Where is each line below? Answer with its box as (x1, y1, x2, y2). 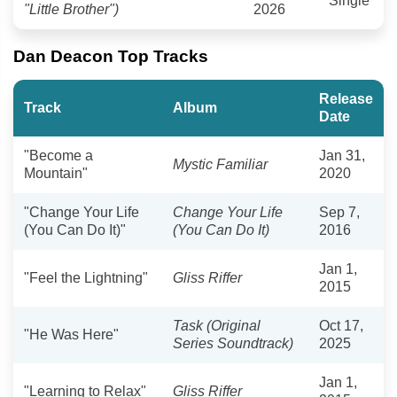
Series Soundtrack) (173, 335, 293, 351)
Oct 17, (319, 317, 363, 333)
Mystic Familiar (173, 156, 268, 172)
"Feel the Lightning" (24, 269, 148, 285)
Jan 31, (319, 147, 365, 163)
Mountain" (24, 165, 88, 181)
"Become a (24, 147, 93, 163)
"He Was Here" (24, 326, 119, 342)
